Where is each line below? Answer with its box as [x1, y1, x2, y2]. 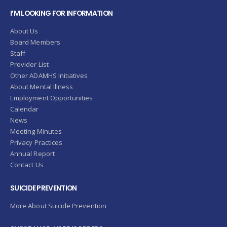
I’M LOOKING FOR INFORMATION [10, 8, 113, 19]
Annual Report [10, 148, 55, 158]
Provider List [10, 59, 49, 69]
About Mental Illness [10, 82, 73, 91]
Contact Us [10, 160, 44, 169]
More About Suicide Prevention [10, 201, 106, 210]
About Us [10, 26, 39, 35]
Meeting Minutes [10, 126, 62, 136]
